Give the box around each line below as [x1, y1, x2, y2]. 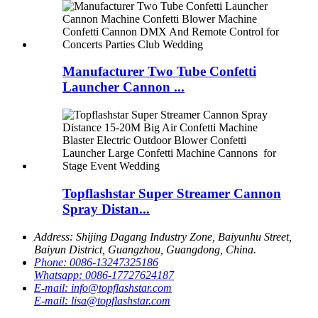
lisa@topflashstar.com [71, 294, 170, 307]
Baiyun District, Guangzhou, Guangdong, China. [34, 243, 256, 256]
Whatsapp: [34, 268, 85, 281]
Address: [34, 230, 76, 243]
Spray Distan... [62, 201, 150, 216]
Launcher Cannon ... [62, 79, 185, 95]
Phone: [34, 256, 70, 268]
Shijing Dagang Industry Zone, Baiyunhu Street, [76, 230, 292, 243]
